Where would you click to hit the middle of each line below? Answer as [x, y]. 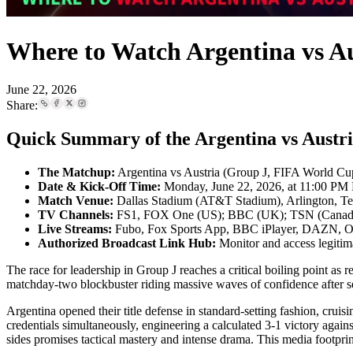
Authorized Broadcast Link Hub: [127, 243]
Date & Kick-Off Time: [99, 186]
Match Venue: [76, 200]
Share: [22, 106]
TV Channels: [76, 214]
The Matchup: [76, 172]
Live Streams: [75, 229]
